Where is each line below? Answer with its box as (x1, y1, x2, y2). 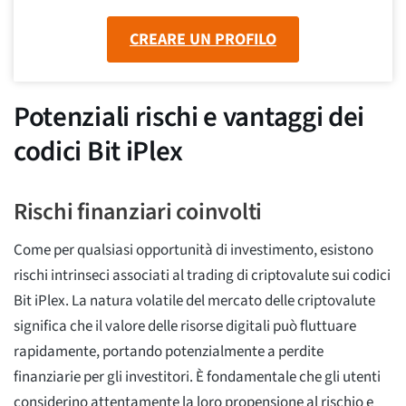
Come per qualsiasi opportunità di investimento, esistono (14, 238, 373, 261)
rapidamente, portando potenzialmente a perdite (14, 340, 324, 362)
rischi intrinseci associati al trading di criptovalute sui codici (14, 264, 391, 286)
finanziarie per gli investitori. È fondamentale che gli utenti (14, 365, 381, 388)
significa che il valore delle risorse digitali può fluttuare (14, 314, 356, 337)
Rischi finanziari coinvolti (14, 194, 262, 228)
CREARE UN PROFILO (130, 28, 276, 52)
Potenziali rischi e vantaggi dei (14, 96, 365, 137)
